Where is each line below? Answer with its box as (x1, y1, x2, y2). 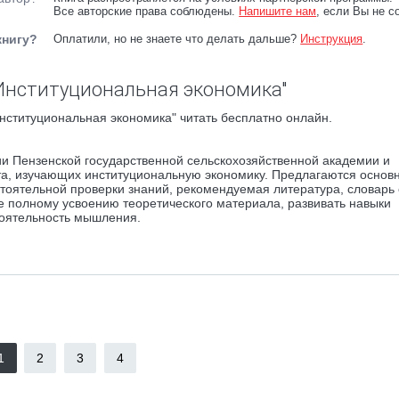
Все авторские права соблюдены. (53, 4, 240, 18)
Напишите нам (239, 4, 317, 18)
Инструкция (300, 32, 363, 45)
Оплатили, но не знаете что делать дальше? (53, 32, 301, 45)
